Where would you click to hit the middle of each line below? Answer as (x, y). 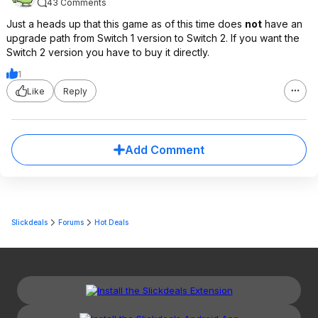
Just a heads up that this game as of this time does (126, 24)
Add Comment (165, 150)
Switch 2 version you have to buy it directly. (108, 52)
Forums (71, 222)
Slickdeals (29, 222)
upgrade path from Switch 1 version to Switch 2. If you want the (153, 38)
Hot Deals (111, 222)
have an (282, 24)
